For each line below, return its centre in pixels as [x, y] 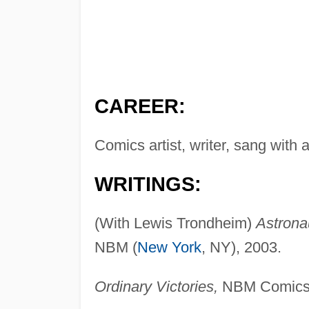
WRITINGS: [148, 184]
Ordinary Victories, [156, 286]
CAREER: [140, 106]
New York [169, 247]
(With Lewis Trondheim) [175, 223]
